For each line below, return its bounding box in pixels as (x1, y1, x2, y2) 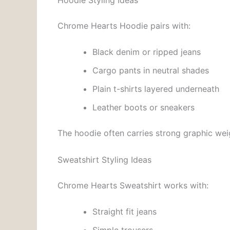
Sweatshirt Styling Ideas (57, 154, 151, 165)
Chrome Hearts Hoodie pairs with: (57, 20, 190, 31)
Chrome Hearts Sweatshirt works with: (57, 180, 208, 190)
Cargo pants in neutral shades (92, 65, 209, 76)
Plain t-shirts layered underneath (92, 84, 219, 94)
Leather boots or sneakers (92, 102, 195, 113)
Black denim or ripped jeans (92, 47, 201, 57)
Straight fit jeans (92, 206, 157, 217)
